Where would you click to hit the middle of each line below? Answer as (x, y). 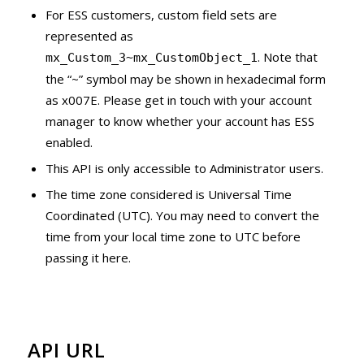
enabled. (69, 143)
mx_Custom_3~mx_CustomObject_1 (151, 58)
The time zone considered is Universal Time (168, 195)
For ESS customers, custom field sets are (161, 15)
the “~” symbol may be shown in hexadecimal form (185, 79)
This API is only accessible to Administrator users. (184, 169)
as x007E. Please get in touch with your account (178, 100)
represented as (89, 36)
